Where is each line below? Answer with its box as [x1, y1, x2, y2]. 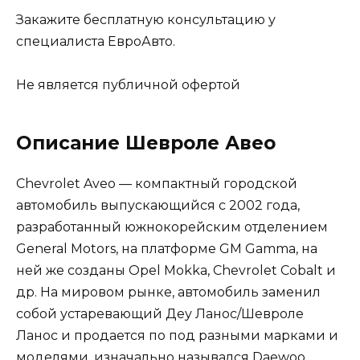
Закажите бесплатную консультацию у [16, 11, 276, 27]
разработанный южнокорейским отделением [16, 219, 328, 235]
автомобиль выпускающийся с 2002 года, [16, 197, 300, 213]
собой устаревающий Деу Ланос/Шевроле [16, 305, 304, 321]
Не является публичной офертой [16, 76, 240, 92]
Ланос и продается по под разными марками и [16, 327, 338, 343]
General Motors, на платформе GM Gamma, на [16, 240, 317, 256]
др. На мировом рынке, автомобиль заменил [16, 284, 321, 300]
